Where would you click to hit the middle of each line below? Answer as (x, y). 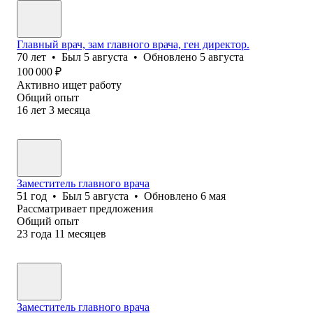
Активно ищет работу (69, 85)
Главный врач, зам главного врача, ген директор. (133, 44)
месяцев (87, 233)
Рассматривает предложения (85, 208)
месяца (74, 110)
